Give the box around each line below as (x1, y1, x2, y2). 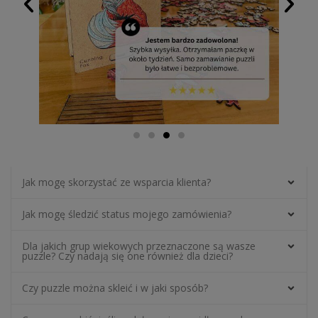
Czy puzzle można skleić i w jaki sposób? (22, 281, 208, 295)
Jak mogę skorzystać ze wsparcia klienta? (22, 175, 211, 190)
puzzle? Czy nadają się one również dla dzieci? (22, 249, 233, 263)
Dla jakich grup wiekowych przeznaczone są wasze (22, 239, 256, 253)
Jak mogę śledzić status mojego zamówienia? (22, 207, 231, 221)
